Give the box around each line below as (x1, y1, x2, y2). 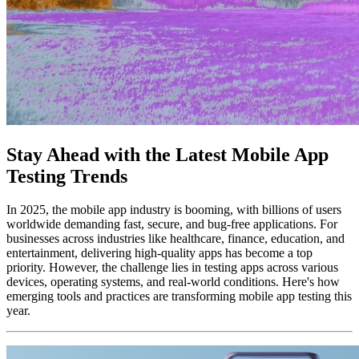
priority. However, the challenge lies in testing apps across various (6, 260, 338, 275)
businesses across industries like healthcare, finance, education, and (6, 232, 345, 246)
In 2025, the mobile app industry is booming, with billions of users (6, 203, 341, 217)
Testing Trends (6, 165, 127, 187)
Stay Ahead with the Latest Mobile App (6, 143, 329, 165)
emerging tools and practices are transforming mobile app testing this (6, 289, 352, 304)
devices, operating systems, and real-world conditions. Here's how (6, 275, 340, 289)
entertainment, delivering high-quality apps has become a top (6, 246, 313, 260)
